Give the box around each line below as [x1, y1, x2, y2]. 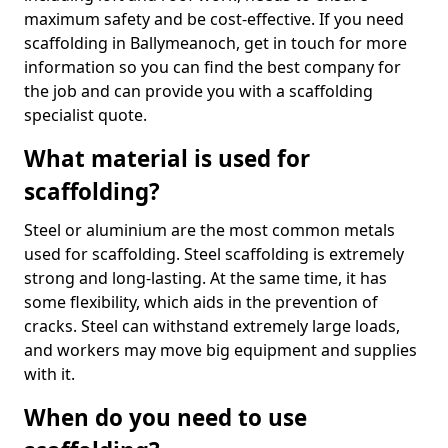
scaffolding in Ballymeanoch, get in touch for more [24, 32, 407, 54]
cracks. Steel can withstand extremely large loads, [24, 315, 400, 337]
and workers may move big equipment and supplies [24, 339, 417, 361]
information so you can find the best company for [24, 56, 401, 78]
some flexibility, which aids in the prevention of [24, 291, 378, 313]
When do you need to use [24, 402, 307, 433]
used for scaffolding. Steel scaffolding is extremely [24, 243, 404, 265]
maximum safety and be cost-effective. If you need [24, 8, 404, 30]
